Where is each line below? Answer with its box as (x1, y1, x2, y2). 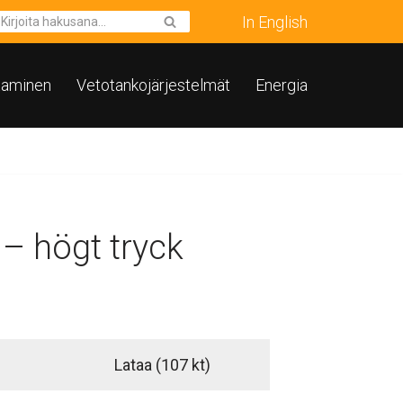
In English (242, 12, 308, 31)
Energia (255, 76, 308, 95)
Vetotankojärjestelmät (76, 76, 230, 95)
